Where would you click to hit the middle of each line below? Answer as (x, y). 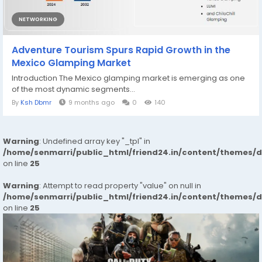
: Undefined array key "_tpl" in (95, 141)
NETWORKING (38, 19)
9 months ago (92, 102)
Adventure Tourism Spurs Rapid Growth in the (121, 50)
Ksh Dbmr (36, 102)
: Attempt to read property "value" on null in (120, 185)
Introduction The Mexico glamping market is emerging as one (128, 78)
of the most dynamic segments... (73, 89)
